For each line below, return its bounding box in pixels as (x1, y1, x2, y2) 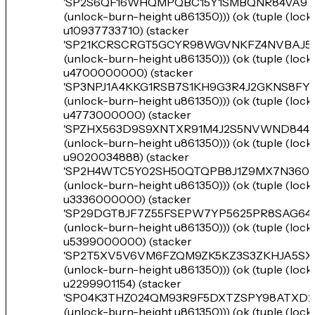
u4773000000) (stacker (63, 108, 191, 122)
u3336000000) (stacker (63, 192, 191, 206)
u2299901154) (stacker (63, 276, 181, 290)
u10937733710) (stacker (63, 23, 189, 37)
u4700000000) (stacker (63, 65, 193, 79)
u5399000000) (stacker (63, 234, 192, 248)
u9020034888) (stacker (63, 150, 189, 164)
